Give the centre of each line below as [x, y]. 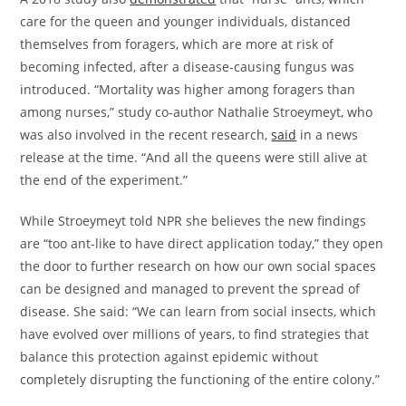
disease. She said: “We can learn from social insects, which [198, 311]
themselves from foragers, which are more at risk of [177, 44]
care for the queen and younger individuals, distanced [186, 21]
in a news [328, 135]
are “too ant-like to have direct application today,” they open [202, 243]
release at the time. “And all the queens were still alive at [194, 157]
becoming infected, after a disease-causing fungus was [188, 67]
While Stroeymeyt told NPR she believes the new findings [193, 221]
